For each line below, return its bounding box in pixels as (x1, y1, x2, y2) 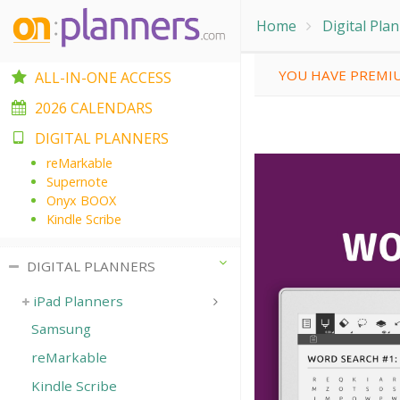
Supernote (46, 173, 108, 190)
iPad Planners (33, 292, 123, 310)
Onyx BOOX (46, 192, 116, 209)
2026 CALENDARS (35, 98, 153, 118)
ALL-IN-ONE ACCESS (35, 68, 171, 87)
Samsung (31, 320, 91, 337)
